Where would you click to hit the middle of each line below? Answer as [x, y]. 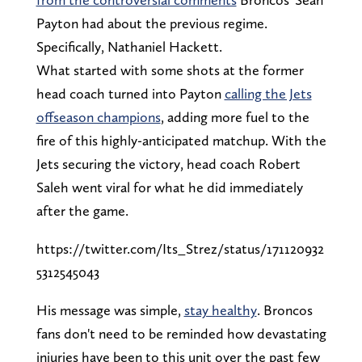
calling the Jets [268, 93]
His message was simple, [110, 309]
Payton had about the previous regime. [152, 23]
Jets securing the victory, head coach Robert [168, 163]
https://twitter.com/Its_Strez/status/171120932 [180, 248]
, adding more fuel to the [235, 116]
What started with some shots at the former [170, 69]
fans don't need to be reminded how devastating [181, 333]
